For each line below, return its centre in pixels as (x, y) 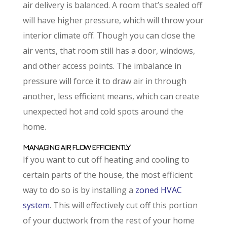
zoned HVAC (158, 190)
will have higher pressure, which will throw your (113, 20)
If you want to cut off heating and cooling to (106, 159)
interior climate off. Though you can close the (109, 35)
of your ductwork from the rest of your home (108, 220)
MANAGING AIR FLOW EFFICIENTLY (76, 147)
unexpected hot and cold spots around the (103, 111)
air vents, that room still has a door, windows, (109, 50)
